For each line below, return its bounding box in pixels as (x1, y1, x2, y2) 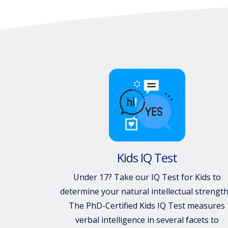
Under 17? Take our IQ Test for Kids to (73, 171, 221, 183)
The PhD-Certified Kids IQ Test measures (69, 199, 225, 211)
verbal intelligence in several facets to (75, 214, 219, 225)
